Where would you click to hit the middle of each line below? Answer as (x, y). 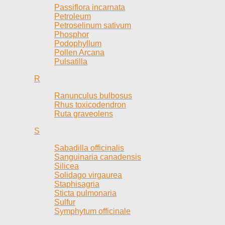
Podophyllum (78, 43)
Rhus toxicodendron (90, 104)
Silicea (67, 166)
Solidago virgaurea (88, 175)
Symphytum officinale (92, 211)
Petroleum (73, 16)
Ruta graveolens (84, 114)
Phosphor (72, 34)
